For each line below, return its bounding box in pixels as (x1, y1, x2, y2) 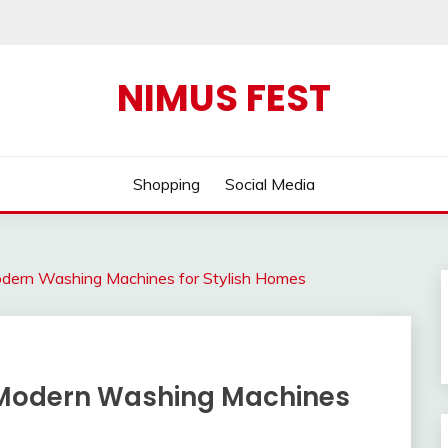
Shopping (132, 174, 200, 194)
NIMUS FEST (117, 72, 331, 124)
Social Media (225, 174, 316, 194)
